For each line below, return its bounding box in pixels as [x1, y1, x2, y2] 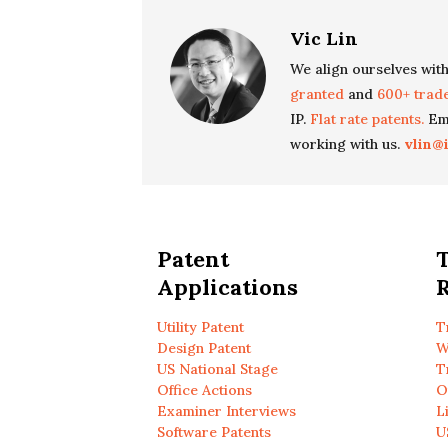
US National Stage [156, 359, 278, 378]
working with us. [290, 134, 400, 153]
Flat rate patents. [310, 109, 424, 128]
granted [290, 84, 344, 103]
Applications [156, 272, 298, 301]
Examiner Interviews [156, 401, 296, 420]
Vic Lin [290, 26, 358, 50]
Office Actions [156, 380, 252, 399]
